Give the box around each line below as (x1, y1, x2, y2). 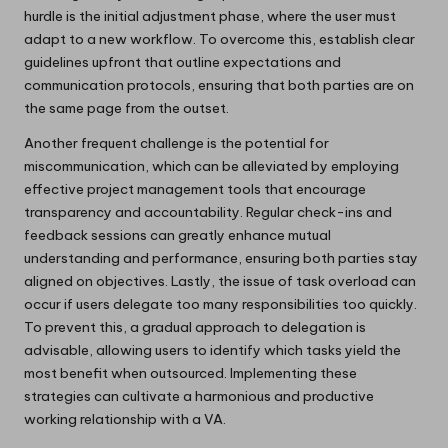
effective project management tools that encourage (24, 179, 366, 198)
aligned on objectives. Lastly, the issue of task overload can (24, 271, 416, 290)
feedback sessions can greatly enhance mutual (24, 225, 331, 244)
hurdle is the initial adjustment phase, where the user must (24, 6, 396, 25)
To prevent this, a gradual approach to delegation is (24, 317, 366, 336)
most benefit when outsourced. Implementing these (24, 363, 357, 382)
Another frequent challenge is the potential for (24, 133, 329, 152)
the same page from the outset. (24, 98, 229, 117)
